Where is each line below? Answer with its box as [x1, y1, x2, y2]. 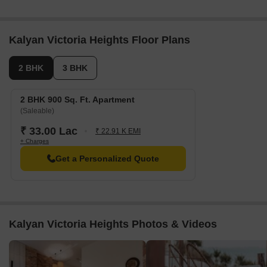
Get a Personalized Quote [55, 154, 159, 163]
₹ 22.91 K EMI [95, 127, 141, 135]
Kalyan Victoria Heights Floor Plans [9, 34, 190, 46]
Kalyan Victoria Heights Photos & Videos [9, 218, 217, 230]
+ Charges [20, 138, 49, 144]
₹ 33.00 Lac [20, 125, 77, 137]
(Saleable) [20, 107, 54, 115]
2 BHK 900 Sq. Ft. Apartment [20, 95, 135, 104]
